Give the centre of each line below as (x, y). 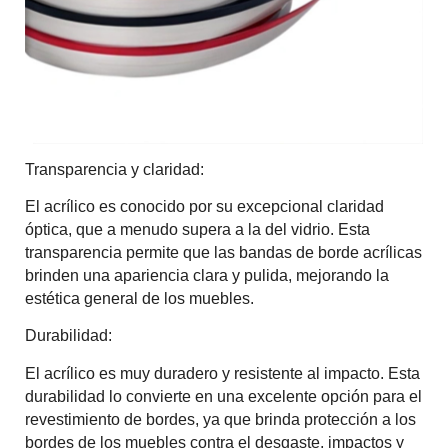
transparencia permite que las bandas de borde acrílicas (223, 252)
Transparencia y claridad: (114, 169)
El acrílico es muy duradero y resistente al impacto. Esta (222, 373)
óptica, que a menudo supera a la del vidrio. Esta (197, 229)
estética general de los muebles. (139, 298)
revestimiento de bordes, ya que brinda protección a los (220, 419)
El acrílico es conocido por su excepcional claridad (204, 206)
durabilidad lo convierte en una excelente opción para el (223, 396)
